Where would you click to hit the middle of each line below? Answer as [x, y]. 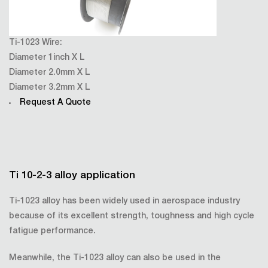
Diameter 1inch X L [47, 58]
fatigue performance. [52, 232]
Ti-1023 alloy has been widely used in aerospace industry [124, 202]
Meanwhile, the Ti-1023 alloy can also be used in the [115, 258]
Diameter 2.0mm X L [50, 73]
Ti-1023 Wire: [36, 43]
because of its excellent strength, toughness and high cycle [132, 217]
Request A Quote [55, 103]
